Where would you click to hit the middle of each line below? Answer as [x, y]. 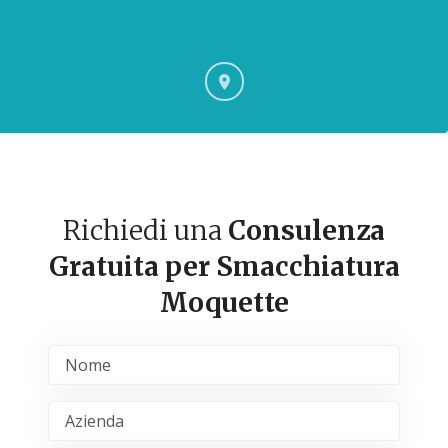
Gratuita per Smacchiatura [224, 266]
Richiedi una [145, 230]
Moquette [224, 302]
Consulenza [306, 230]
